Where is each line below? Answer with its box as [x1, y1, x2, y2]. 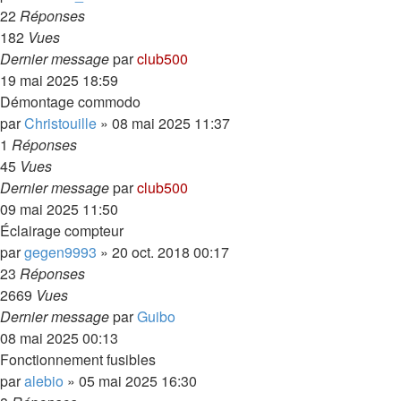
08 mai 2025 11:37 [112, 113, 230, 133]
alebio [24, 371, 64, 391]
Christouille [24, 113, 97, 133]
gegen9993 [24, 242, 97, 262]
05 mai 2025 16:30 [79, 371, 197, 391]
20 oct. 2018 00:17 [112, 242, 229, 262]
